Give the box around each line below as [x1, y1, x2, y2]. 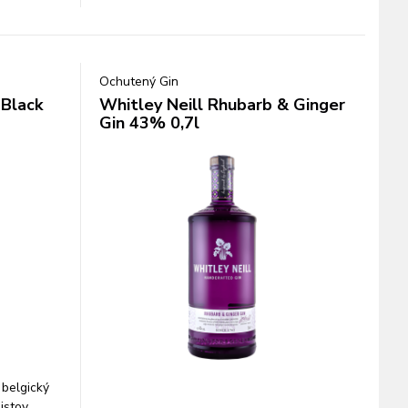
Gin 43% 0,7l [98, 112, 199, 134]
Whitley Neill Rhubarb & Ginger [98, 94, 345, 116]
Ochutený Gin [98, 73, 178, 90]
